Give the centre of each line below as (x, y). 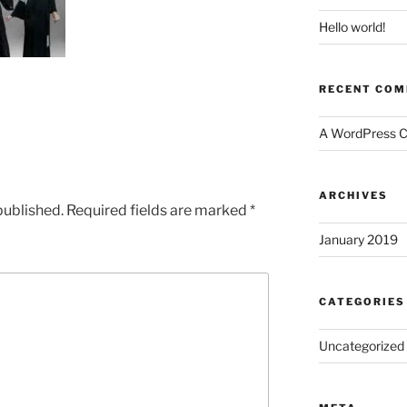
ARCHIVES (353, 196)
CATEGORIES (362, 302)
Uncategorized (361, 346)
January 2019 (358, 240)
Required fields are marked (158, 210)
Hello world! (352, 27)
